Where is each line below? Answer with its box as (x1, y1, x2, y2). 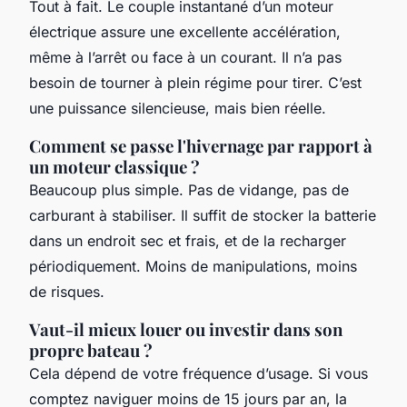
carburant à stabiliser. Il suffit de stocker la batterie (29, 206, 376, 225)
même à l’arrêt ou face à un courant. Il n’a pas (29, 48, 342, 67)
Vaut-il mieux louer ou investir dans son (29, 318, 342, 342)
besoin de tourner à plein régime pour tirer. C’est (29, 74, 362, 93)
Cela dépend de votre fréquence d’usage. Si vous (29, 364, 368, 383)
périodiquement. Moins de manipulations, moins (29, 257, 357, 276)
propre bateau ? (29, 339, 153, 362)
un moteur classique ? (29, 155, 200, 179)
